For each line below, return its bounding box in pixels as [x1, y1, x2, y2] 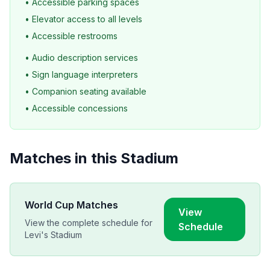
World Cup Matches [25, 199, 118, 211]
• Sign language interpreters [25, 69, 138, 80]
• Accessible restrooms [25, 31, 118, 41]
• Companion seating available [25, 86, 146, 96]
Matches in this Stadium [10, 149, 178, 167]
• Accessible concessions [25, 103, 128, 113]
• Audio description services [25, 52, 138, 63]
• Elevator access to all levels [25, 14, 142, 24]
